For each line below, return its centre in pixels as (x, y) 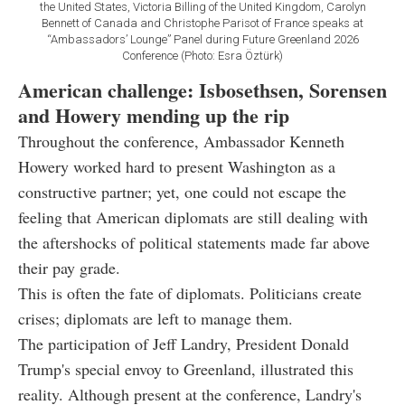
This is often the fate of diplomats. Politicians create (190, 292)
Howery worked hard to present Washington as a (177, 166)
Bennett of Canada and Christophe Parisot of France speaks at (202, 23)
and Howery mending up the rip (154, 115)
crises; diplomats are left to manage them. (155, 318)
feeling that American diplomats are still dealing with (193, 217)
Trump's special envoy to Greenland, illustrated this (186, 368)
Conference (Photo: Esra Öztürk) (202, 55)
